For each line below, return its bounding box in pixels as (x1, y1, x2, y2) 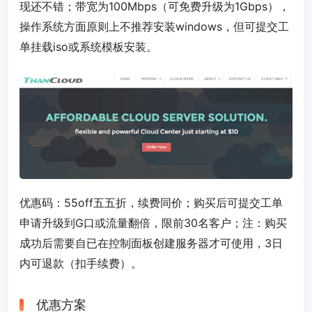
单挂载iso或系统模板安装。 (19, 40, 157, 54)
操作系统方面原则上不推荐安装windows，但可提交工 (19, 19, 289, 33)
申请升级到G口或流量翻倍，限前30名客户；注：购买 (19, 216, 287, 231)
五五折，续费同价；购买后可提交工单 (93, 196, 283, 210)
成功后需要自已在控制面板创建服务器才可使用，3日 (19, 236, 283, 251)
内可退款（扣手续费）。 (19, 256, 142, 271)
